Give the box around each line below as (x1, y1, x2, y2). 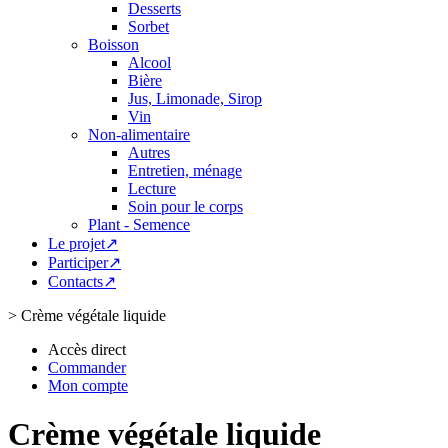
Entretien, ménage (128, 162, 242, 179)
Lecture (128, 180, 176, 197)
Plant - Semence (88, 216, 190, 233)
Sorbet (128, 18, 169, 35)
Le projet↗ (48, 235, 118, 252)
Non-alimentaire (88, 126, 190, 143)
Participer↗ (48, 254, 121, 271)
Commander (48, 359, 126, 376)
